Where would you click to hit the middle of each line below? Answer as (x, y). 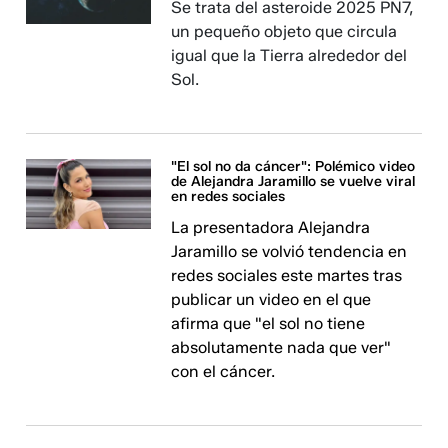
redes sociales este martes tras (287, 275)
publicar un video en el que (271, 299)
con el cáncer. (223, 371)
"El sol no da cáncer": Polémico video (293, 166)
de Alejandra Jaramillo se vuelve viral (293, 181)
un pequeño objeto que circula (284, 31)
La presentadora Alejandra (271, 227)
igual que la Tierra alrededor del (289, 55)
